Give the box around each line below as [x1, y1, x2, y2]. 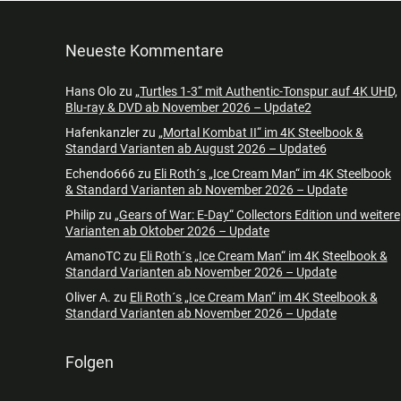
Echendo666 [64, 166, 135, 181]
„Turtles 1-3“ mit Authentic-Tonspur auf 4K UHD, [134, 83, 397, 98]
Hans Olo [64, 83, 116, 98]
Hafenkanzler [64, 124, 140, 140]
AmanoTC [64, 248, 121, 263]
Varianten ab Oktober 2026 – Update [64, 223, 269, 238]
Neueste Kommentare [64, 40, 224, 60]
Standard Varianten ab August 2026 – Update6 [64, 141, 327, 156]
